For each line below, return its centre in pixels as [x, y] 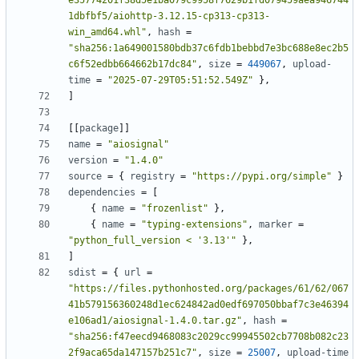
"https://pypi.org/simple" [262, 177]
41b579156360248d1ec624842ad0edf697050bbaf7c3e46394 [208, 305]
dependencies [102, 193]
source [85, 177]
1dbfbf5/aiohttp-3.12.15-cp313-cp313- [169, 16]
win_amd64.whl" [107, 32]
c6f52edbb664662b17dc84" [133, 65]
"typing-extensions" [194, 225]
